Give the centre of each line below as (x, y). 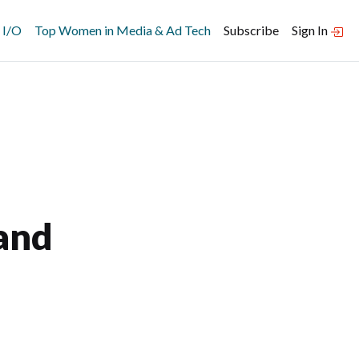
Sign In (311, 30)
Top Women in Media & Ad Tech (123, 30)
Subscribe (251, 30)
